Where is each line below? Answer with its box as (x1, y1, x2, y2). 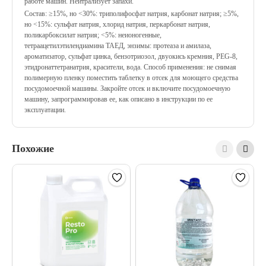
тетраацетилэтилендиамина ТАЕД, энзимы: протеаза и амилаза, (24, 42, 211, 50)
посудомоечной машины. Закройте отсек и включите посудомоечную (24, 84, 230, 93)
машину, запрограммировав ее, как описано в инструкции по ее (24, 95, 213, 103)
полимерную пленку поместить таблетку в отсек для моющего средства (24, 74, 238, 82)
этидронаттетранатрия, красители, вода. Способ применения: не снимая (24, 63, 236, 71)
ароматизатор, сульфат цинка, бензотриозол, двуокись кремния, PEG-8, (24, 52, 237, 61)
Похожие (12, 142, 54, 154)
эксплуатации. (24, 106, 66, 114)
